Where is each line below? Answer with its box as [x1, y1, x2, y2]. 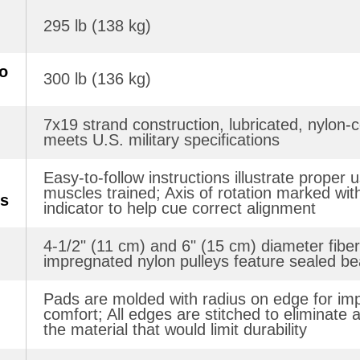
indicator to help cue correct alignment [43, 198, 316, 217]
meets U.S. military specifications [43, 130, 280, 149]
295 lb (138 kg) [43, 16, 151, 35]
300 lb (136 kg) [43, 69, 151, 88]
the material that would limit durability [43, 320, 307, 338]
